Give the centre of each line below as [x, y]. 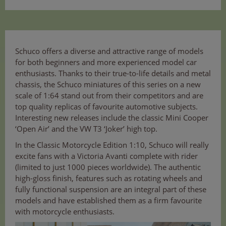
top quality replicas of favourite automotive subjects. [106, 107]
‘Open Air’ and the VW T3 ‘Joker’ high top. [86, 129]
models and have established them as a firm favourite [108, 201]
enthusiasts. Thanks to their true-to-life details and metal [113, 73]
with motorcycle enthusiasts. [65, 212]
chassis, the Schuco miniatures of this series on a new [108, 84]
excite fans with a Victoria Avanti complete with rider [106, 156]
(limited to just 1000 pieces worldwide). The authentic [108, 167]
